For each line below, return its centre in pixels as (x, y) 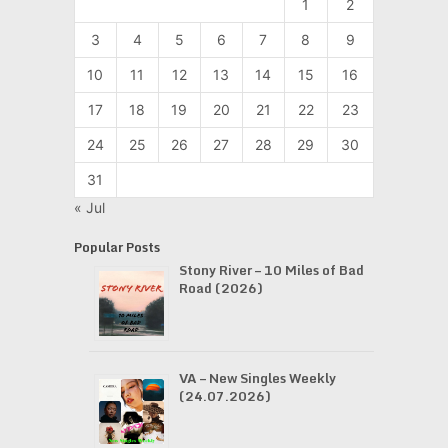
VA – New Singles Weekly (257, 378)
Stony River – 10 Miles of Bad (271, 270)
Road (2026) (220, 288)
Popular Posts (116, 247)
